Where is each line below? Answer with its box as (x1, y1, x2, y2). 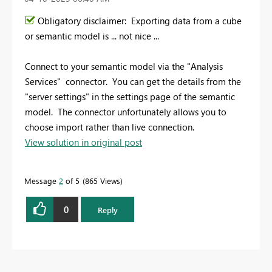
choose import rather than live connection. (25, 121, 194, 134)
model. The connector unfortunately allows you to (25, 106, 226, 118)
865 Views (85, 175, 120, 186)
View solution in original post (25, 136, 142, 149)
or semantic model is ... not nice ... (25, 30, 161, 42)
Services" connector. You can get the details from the (25, 75, 241, 88)
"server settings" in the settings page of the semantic (25, 90, 235, 103)
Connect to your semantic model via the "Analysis (25, 60, 223, 73)
